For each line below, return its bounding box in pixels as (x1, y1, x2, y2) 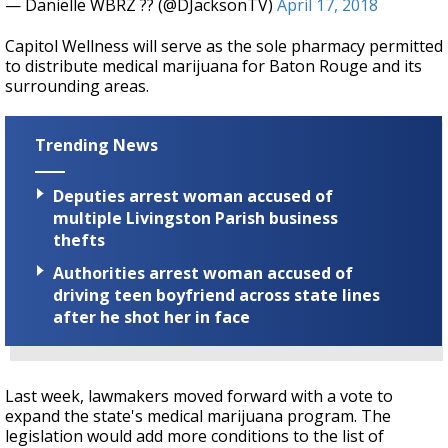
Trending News (35, 134, 158, 157)
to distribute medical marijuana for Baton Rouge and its (5, 55, 422, 78)
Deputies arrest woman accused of (53, 184, 333, 207)
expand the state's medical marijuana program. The (5, 404, 391, 427)
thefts (53, 228, 105, 251)
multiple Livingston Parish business (53, 206, 338, 229)
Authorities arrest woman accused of (53, 261, 353, 284)
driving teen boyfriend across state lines (53, 283, 380, 306)
